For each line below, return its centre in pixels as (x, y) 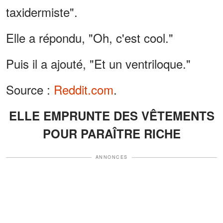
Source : (30, 90)
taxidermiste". (42, 12)
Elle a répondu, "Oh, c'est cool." (90, 38)
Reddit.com (84, 90)
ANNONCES (111, 157)
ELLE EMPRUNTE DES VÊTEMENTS (111, 116)
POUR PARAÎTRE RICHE (111, 134)
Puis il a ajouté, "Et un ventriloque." (98, 64)
